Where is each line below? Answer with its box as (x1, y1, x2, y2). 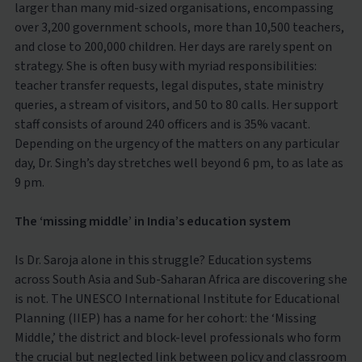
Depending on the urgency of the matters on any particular (14, 135, 339, 153)
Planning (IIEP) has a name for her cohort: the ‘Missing (14, 309, 317, 327)
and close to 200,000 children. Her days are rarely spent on (14, 38, 332, 56)
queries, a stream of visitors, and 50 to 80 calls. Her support (14, 96, 339, 114)
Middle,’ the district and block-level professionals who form (14, 329, 341, 347)
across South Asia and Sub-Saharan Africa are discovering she (14, 271, 347, 288)
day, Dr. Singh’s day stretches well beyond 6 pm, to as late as (14, 154, 343, 172)
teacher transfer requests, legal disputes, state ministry (14, 77, 323, 95)
